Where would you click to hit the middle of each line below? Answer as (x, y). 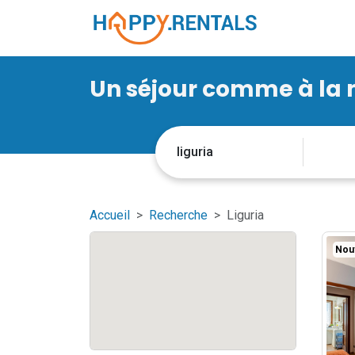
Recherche (178, 215)
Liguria (245, 215)
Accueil (109, 215)
